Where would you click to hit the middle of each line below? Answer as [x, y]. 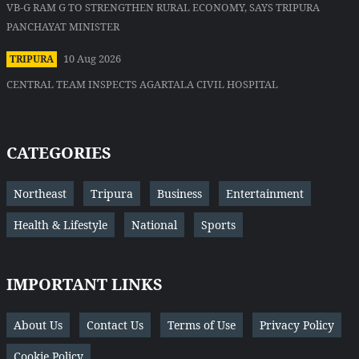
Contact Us [115, 325]
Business [179, 194]
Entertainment [265, 194]
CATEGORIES [59, 153]
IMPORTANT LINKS [85, 284]
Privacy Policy [297, 325]
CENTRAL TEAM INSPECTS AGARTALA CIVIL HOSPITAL [142, 85]
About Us [38, 325]
